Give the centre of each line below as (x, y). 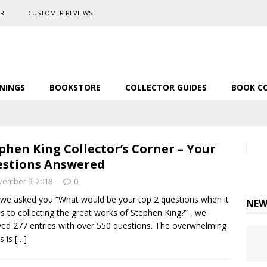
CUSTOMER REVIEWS (60, 13)
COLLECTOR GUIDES (166, 87)
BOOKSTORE (75, 87)
